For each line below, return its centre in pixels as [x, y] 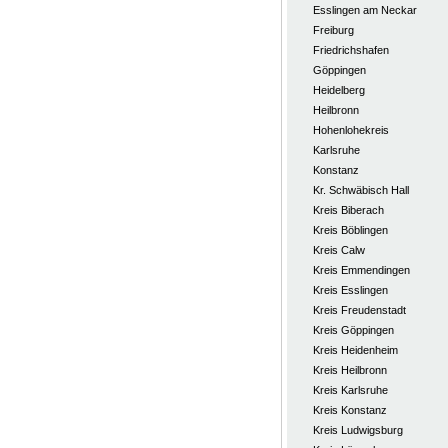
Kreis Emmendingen [361, 270]
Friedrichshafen [350, 50]
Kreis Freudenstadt [359, 310]
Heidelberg [338, 90]
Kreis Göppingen [353, 330]
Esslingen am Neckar [364, 10]
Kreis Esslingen [350, 290]
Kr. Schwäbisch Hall [360, 190]
